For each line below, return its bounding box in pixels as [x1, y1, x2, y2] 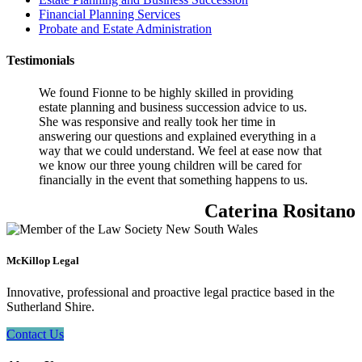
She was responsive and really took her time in [39, 114, 276, 128]
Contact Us [6, 327, 64, 342]
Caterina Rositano [204, 200, 356, 221]
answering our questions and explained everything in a [39, 128, 316, 143]
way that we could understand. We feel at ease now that [39, 143, 322, 158]
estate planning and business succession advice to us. [39, 99, 307, 114]
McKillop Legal [6, 254, 79, 267]
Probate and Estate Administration [39, 22, 212, 36]
